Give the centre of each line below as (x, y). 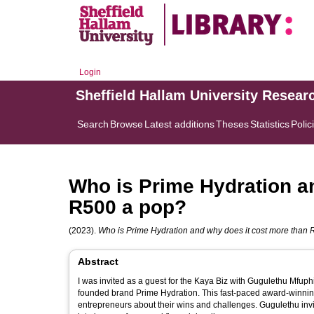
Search (93, 124)
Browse (127, 124)
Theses (232, 124)
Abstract (98, 261)
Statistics (270, 124)
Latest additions (179, 124)
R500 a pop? (128, 207)
